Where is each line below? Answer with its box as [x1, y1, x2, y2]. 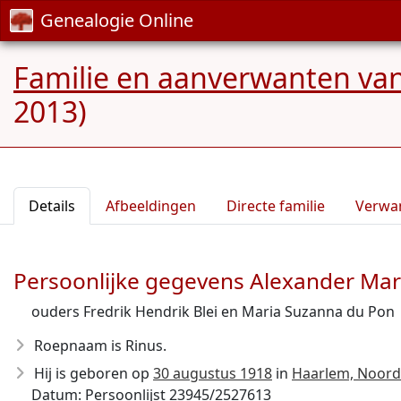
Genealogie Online [40, 8, 193, 32]
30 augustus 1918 [153, 363, 272, 383]
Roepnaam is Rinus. [34, 336, 166, 355]
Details [29, 196, 75, 216]
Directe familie [226, 196, 325, 216]
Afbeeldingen [106, 196, 196, 216]
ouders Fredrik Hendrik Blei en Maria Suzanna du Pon [31, 302, 395, 321]
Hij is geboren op [34, 363, 153, 383]
